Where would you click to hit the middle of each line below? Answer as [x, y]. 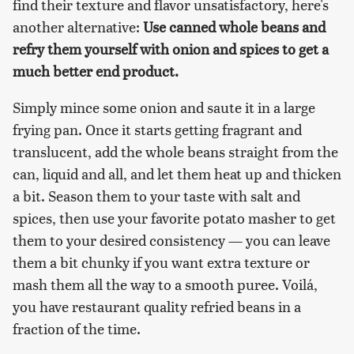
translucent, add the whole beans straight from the [175, 151]
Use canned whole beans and [234, 26]
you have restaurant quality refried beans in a [157, 306]
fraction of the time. [77, 328]
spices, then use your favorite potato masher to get [174, 217]
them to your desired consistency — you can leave [171, 239]
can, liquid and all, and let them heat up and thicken [177, 173]
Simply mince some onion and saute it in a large [164, 107]
